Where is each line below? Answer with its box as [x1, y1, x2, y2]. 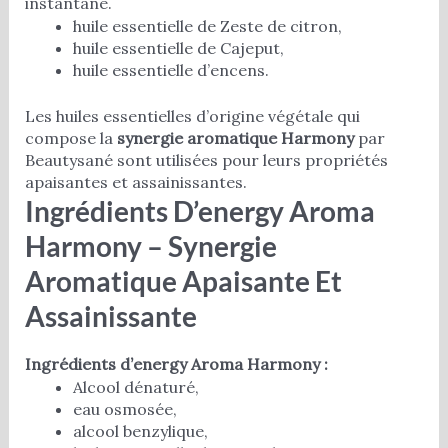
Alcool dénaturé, [72, 377, 199, 398]
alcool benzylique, [72, 421, 208, 442]
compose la [24, 127, 117, 148]
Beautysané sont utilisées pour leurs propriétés [24, 149, 388, 170]
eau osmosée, [72, 399, 177, 420]
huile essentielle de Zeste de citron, [72, 15, 342, 36]
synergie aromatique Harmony [116, 127, 354, 148]
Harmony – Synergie [24, 228, 277, 263]
